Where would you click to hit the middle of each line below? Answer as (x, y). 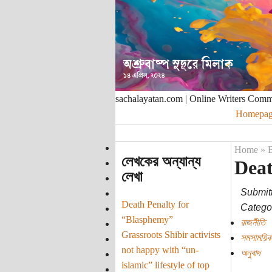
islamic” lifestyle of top (165, 265)
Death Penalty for (155, 204)
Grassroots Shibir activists (171, 234)
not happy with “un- (160, 250)
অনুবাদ (250, 253)
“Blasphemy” (147, 219)
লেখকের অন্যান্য (161, 161)
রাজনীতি (253, 223)
